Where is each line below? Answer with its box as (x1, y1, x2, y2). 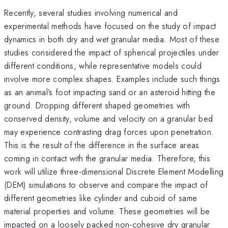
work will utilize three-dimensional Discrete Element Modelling (4, 165, 224, 178)
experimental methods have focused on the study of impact (4, 19, 216, 32)
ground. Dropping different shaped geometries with (4, 99, 190, 111)
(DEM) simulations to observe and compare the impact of (4, 178, 208, 191)
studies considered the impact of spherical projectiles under (4, 46, 219, 59)
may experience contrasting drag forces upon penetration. (4, 125, 214, 138)
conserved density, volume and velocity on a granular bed (4, 112, 213, 125)
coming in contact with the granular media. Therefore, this (4, 152, 210, 164)
